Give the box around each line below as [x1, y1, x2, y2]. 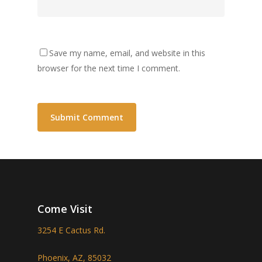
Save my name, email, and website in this [49, 47, 205, 59]
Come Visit [37, 201, 92, 216]
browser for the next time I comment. [37, 63, 180, 74]
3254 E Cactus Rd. [37, 224, 105, 236]
